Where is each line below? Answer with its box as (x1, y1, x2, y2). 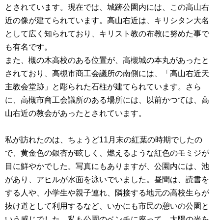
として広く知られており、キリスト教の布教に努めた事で (5, 29, 209, 38)
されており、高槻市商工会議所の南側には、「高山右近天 (5, 69, 209, 78)
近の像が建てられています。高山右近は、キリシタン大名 (5, 16, 209, 25)
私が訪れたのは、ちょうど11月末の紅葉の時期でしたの (5, 135, 202, 144)
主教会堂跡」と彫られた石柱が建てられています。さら (5, 82, 201, 91)
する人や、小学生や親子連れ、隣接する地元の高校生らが (5, 188, 209, 197)
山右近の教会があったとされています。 (5, 109, 146, 117)
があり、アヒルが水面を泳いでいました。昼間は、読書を (5, 175, 209, 184)
